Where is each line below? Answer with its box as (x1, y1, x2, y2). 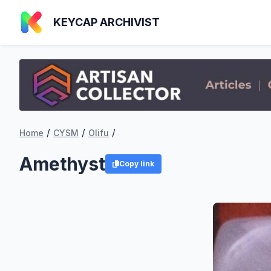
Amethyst (19, 153, 105, 175)
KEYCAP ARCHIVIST (53, 16, 160, 28)
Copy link (119, 159, 154, 169)
